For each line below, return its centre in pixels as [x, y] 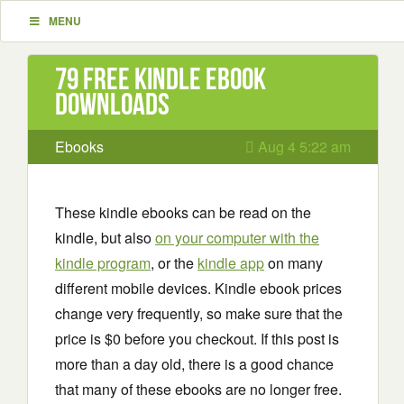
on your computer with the [237, 238]
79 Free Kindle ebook [161, 79]
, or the [174, 263]
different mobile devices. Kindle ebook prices [198, 288]
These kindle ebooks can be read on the [183, 212]
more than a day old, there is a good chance [194, 364]
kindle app [231, 263]
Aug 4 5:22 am [303, 147]
